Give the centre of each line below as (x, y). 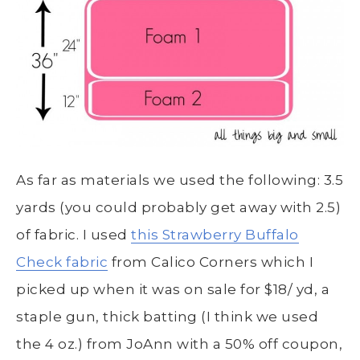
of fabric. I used (74, 235)
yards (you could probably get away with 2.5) (178, 208)
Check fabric (62, 262)
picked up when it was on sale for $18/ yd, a (173, 290)
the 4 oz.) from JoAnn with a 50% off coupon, (179, 344)
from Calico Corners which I (211, 262)
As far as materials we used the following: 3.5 (180, 180)
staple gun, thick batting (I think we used (167, 317)
